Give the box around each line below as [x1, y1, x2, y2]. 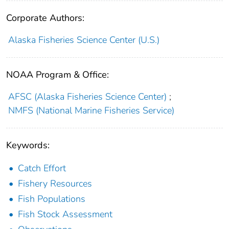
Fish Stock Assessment [18, 208, 112, 220]
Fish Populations [18, 192, 85, 205]
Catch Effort [18, 162, 66, 174]
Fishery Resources [18, 177, 92, 190]
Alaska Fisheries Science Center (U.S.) [8, 33, 159, 46]
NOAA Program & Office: [6, 68, 109, 81]
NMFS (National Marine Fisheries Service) [8, 104, 174, 117]
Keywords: [6, 139, 50, 151]
